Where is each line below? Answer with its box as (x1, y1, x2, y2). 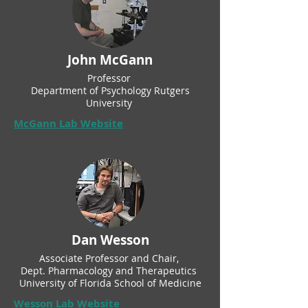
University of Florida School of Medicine (19, 276, 201, 289)
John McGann (67, 51, 153, 69)
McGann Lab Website (14, 116, 123, 131)
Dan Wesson (71, 231, 149, 249)
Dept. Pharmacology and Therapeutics (21, 264, 199, 277)
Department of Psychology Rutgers (30, 84, 190, 97)
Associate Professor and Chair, (38, 252, 181, 265)
